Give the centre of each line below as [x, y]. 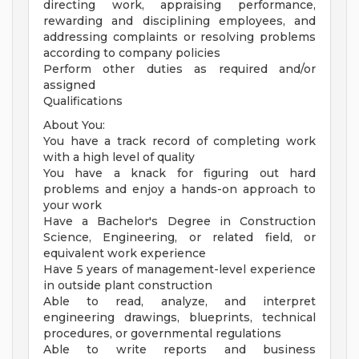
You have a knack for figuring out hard [179, 173]
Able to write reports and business [179, 350]
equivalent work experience [125, 254]
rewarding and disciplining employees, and [179, 21]
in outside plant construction [128, 286]
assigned [69, 85]
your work [73, 206]
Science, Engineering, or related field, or [179, 238]
